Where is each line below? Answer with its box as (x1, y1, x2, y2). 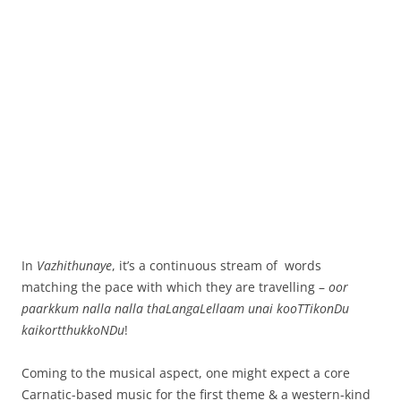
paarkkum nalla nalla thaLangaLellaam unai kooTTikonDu (21, 300, 349, 317)
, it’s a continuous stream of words (112, 257, 321, 274)
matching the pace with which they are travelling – (21, 278, 328, 295)
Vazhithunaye (37, 257, 112, 274)
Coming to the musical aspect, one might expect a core (21, 364, 350, 381)
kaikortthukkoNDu (21, 321, 124, 338)
